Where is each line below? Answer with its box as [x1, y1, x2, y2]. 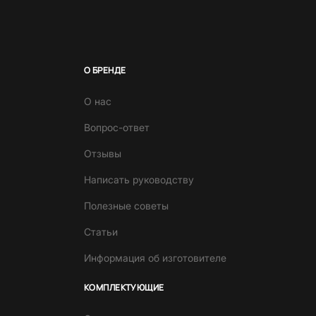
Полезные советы [83, 200, 169, 212]
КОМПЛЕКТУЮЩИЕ [83, 281, 164, 294]
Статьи [83, 226, 118, 238]
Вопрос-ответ [83, 121, 150, 134]
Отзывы [83, 147, 121, 160]
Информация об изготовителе [83, 252, 226, 265]
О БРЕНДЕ [83, 64, 126, 77]
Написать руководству [83, 174, 194, 186]
